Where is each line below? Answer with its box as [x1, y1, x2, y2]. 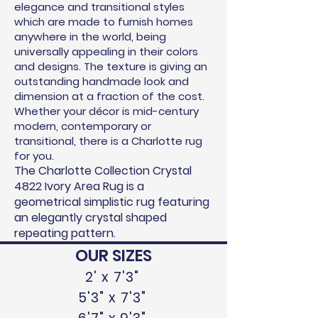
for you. [14, 148, 54, 163]
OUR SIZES [75, 244, 152, 267]
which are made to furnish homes [14, 14, 193, 29]
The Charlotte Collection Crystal [14, 163, 192, 179]
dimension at [14, 89, 84, 104]
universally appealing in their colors [14, 44, 198, 59]
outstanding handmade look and [14, 74, 189, 89]
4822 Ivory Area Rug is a [14, 178, 144, 194]
